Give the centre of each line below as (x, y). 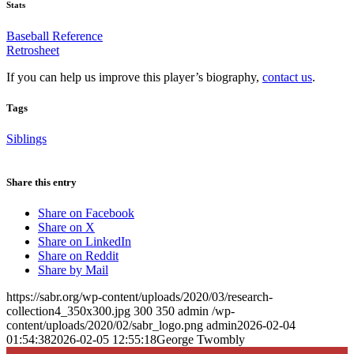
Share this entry (41, 183)
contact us (287, 77)
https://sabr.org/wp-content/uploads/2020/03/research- (139, 297)
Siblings (26, 138)
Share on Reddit (78, 256)
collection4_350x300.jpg (68, 311)
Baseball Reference (55, 36)
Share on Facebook (86, 213)
